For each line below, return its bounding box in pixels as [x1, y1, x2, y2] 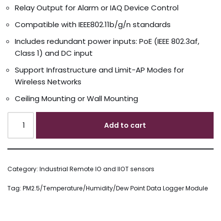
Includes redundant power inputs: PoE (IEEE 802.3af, [15, 36, 199, 46]
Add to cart [104, 120, 146, 130]
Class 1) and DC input [15, 47, 93, 58]
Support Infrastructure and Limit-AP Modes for [15, 64, 184, 75]
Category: [7, 164, 39, 173]
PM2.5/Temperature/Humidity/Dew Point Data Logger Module [23, 184, 208, 192]
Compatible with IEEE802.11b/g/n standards [15, 19, 171, 30]
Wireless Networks [15, 76, 81, 87]
